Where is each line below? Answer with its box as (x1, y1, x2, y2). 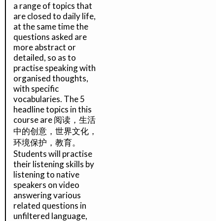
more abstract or (13, 42, 76, 52)
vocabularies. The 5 (13, 94, 85, 104)
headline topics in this (13, 104, 92, 114)
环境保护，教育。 (13, 137, 80, 147)
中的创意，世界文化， (13, 126, 97, 136)
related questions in (13, 200, 86, 211)
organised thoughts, (13, 73, 88, 83)
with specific (13, 83, 59, 94)
